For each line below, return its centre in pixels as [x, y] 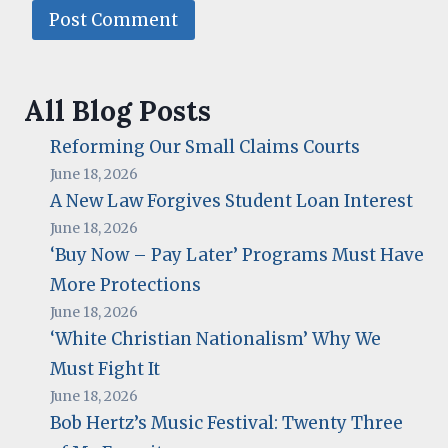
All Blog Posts [117, 110]
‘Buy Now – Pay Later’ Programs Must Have [236, 254]
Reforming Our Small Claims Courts [204, 146]
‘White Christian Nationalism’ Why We [215, 338]
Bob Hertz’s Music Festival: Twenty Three [226, 422]
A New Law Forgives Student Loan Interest [231, 200]
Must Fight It [104, 368]
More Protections [125, 284]
